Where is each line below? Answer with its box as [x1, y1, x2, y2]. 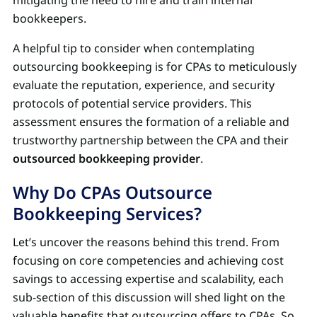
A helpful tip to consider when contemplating [13, 40, 255, 56]
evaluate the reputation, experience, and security [13, 76, 275, 93]
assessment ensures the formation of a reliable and [13, 113, 289, 129]
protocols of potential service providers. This [13, 95, 252, 111]
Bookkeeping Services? [13, 201, 202, 225]
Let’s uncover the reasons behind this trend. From [13, 234, 279, 250]
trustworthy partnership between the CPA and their [13, 132, 289, 148]
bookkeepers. [13, 10, 89, 26]
